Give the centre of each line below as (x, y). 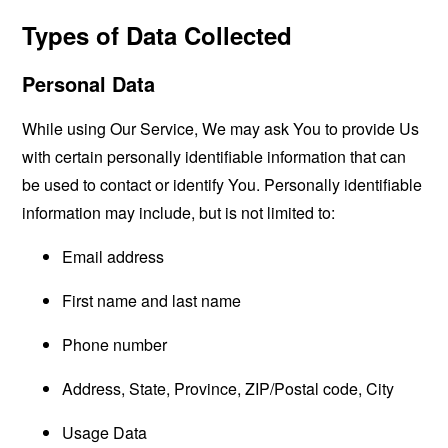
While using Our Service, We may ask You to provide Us (221, 128)
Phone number (115, 344)
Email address (113, 256)
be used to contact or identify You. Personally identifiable (222, 184)
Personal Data (89, 83)
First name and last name (152, 300)
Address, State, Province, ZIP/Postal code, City (228, 388)
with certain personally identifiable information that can (214, 156)
